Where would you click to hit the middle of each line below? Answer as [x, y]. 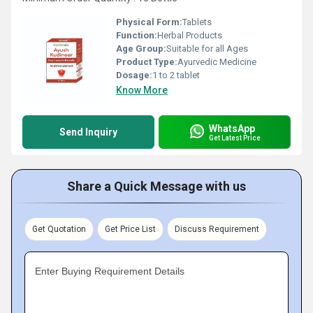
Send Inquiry [88, 132]
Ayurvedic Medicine [217, 62]
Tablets [197, 22]
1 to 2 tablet [176, 75]
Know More [142, 90]
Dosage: [134, 75]
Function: [137, 35]
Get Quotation [59, 229]
